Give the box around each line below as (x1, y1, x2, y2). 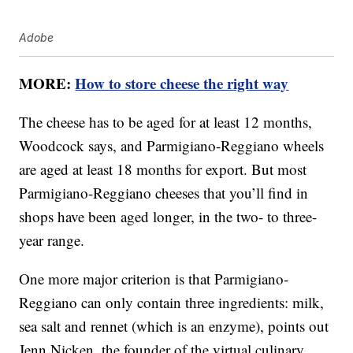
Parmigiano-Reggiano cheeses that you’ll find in (19, 183, 309, 203)
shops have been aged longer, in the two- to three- (19, 206, 318, 227)
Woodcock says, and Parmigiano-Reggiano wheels (19, 136, 325, 156)
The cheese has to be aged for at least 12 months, (19, 112, 313, 132)
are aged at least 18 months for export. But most (19, 159, 307, 180)
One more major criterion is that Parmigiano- (19, 269, 289, 289)
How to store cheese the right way (75, 72, 289, 95)
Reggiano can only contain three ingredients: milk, (19, 292, 325, 313)
